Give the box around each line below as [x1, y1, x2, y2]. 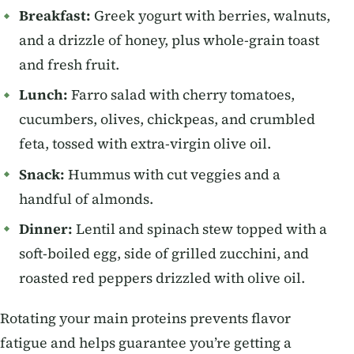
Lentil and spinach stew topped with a [73, 219, 327, 239]
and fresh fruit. [19, 55, 119, 75]
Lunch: [19, 85, 68, 105]
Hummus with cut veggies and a [65, 164, 281, 184]
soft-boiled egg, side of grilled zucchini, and [19, 243, 309, 263]
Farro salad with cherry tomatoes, [68, 85, 295, 105]
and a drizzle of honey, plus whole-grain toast [19, 31, 319, 51]
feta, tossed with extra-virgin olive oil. [19, 134, 271, 154]
